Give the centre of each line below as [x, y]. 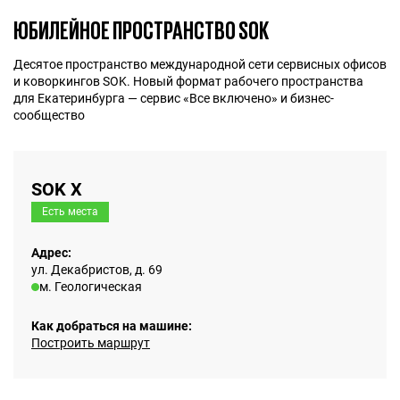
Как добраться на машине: [112, 326]
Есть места [70, 212]
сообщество [49, 116]
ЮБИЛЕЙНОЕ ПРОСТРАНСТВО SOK [141, 30]
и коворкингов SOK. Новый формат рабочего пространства [188, 82]
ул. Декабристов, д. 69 [97, 270]
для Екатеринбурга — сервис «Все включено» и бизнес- [174, 99]
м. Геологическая [91, 287]
